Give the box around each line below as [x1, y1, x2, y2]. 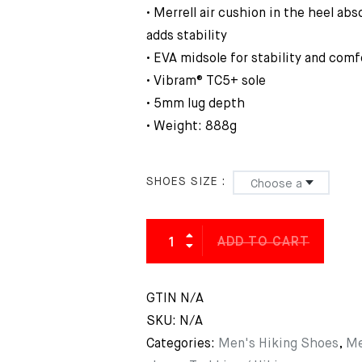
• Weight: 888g [146, 120, 237, 133]
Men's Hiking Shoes [218, 338, 339, 351]
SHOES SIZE [146, 176, 218, 187]
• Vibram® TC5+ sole [146, 75, 266, 88]
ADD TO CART [217, 236, 309, 249]
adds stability [146, 30, 227, 43]
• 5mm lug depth [146, 98, 245, 111]
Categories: [146, 338, 218, 351]
